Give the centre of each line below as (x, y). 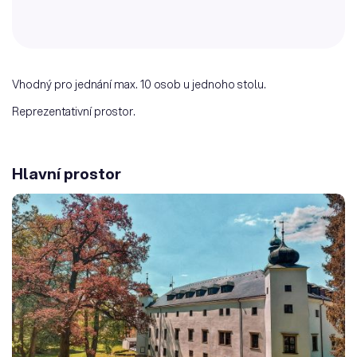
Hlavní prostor (67, 174)
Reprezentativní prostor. (74, 112)
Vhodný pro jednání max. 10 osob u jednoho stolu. (139, 85)
